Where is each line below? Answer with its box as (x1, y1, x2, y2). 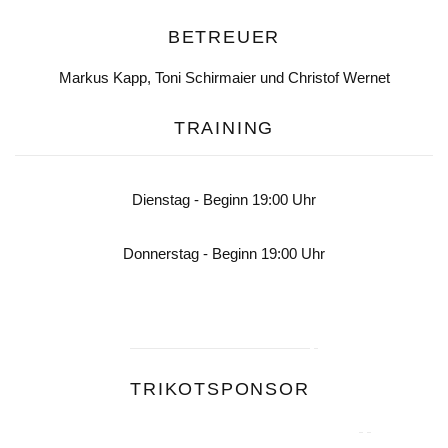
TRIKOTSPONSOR (130, 379, 310, 400)
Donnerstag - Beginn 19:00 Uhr (123, 245, 325, 263)
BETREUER (167, 27, 281, 48)
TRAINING (173, 118, 275, 139)
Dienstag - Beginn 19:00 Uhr (132, 191, 316, 209)
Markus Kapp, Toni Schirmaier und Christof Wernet (58, 69, 390, 87)
